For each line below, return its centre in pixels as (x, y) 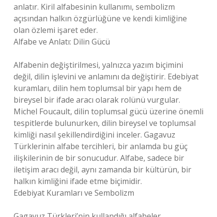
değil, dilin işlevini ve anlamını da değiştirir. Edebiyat (106, 77)
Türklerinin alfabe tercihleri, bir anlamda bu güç (101, 146)
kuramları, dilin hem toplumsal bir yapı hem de (98, 88)
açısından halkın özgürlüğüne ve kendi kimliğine (100, 18)
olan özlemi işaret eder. (56, 30)
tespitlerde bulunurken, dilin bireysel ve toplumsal (105, 123)
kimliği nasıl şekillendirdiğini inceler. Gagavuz (94, 135)
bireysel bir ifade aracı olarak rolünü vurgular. (97, 100)
